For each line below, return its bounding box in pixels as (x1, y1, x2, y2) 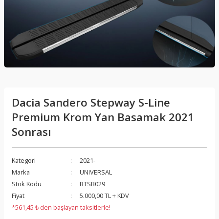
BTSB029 (80, 179, 105, 188)
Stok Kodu (12, 179, 42, 188)
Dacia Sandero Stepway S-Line (12, 94, 170, 110)
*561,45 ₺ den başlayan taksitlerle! (12, 202, 110, 212)
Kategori (12, 155, 36, 165)
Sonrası (12, 124, 51, 139)
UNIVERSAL (80, 167, 112, 176)
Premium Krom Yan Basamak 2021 (12, 109, 194, 125)
